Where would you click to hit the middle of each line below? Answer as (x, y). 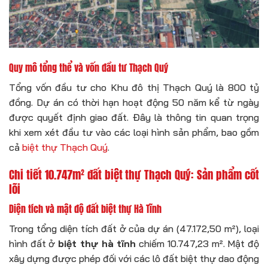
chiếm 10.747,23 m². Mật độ (198, 244)
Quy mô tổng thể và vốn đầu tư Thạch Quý (89, 67)
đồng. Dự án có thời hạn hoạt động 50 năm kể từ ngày (134, 102)
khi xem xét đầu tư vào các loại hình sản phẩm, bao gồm (134, 132)
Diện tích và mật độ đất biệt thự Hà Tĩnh (85, 209)
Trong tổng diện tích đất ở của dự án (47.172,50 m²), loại (134, 229)
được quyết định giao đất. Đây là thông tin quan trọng (134, 117)
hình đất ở (34, 244)
